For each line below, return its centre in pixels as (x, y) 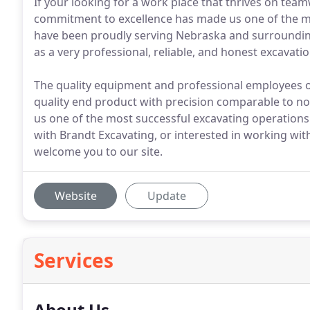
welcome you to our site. (98, 152)
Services (74, 260)
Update (167, 196)
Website (75, 196)
